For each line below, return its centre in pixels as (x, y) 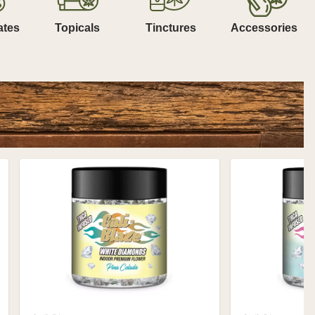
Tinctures (171, 28)
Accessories (264, 28)
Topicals (77, 28)
